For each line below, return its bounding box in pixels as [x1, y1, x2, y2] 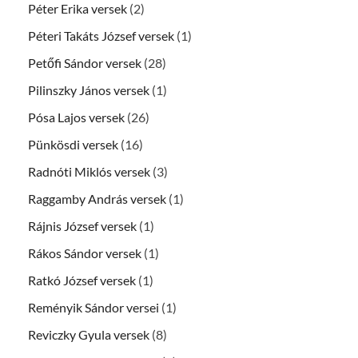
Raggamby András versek [28, 190, 166, 206]
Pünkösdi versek [28, 136, 118, 152]
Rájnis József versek [28, 217, 137, 233]
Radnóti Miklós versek [28, 163, 150, 179]
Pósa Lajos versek [28, 109, 125, 125]
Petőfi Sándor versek [28, 54, 141, 70]
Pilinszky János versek [28, 82, 149, 97]
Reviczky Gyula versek [28, 326, 149, 342]
